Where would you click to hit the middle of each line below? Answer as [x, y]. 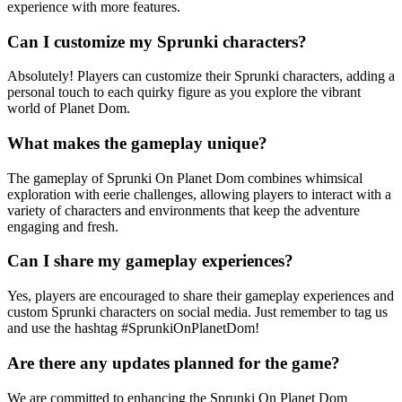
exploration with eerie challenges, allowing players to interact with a [199, 194]
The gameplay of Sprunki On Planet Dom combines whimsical [185, 178]
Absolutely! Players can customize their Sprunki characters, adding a [201, 76]
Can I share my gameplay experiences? [150, 261]
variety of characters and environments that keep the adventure [184, 210]
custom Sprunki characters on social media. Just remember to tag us [197, 312]
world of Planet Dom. [69, 109]
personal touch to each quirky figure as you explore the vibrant [184, 92]
